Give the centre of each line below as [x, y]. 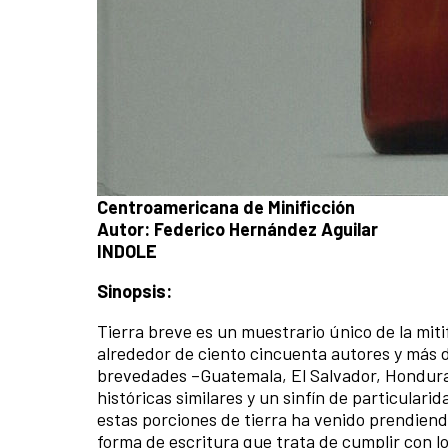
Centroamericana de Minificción [226, 207]
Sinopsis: [134, 291]
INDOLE [127, 251]
